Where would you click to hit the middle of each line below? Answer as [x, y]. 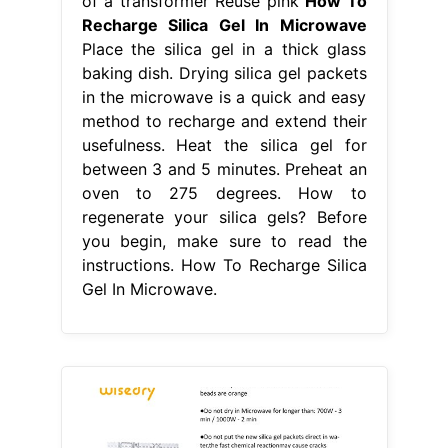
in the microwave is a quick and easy [224, 97]
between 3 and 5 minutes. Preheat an [224, 169]
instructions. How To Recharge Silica [224, 265]
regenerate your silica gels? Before [224, 217]
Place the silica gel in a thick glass [224, 49]
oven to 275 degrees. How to [224, 193]
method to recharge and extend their [224, 121]
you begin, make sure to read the [224, 241]
